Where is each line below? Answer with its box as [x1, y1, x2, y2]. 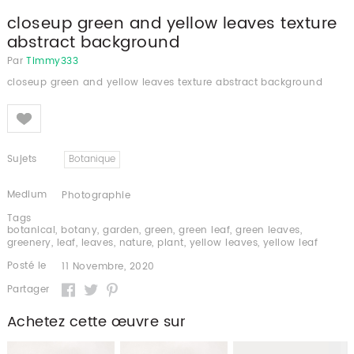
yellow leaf [262, 235, 318, 251]
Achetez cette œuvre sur [6, 311, 186, 334]
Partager [6, 282, 50, 298]
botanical [6, 223, 56, 239]
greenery [6, 235, 51, 251]
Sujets [6, 152, 37, 168]
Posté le [6, 258, 47, 274]
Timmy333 [26, 54, 79, 70]
